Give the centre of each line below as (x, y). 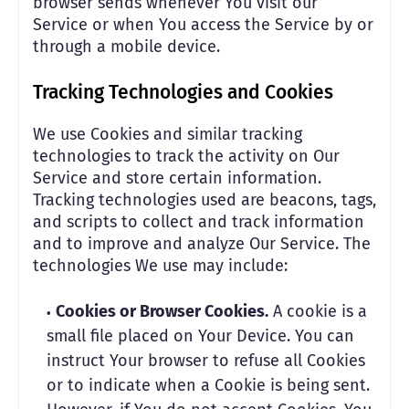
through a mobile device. (126, 47)
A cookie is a (318, 311)
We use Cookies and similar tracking (168, 134)
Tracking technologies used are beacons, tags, (204, 200)
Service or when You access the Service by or (203, 25)
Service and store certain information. (177, 178)
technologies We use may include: (160, 266)
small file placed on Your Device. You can (200, 336)
